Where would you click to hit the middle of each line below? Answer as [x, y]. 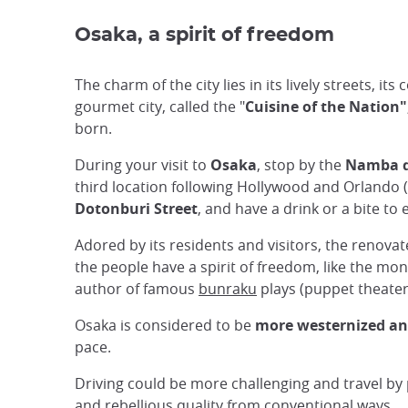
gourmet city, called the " [160, 107]
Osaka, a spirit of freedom [204, 36]
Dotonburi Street [136, 209]
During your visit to [143, 165]
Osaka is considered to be [165, 326]
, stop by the [301, 165]
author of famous [137, 289]
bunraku [228, 289]
